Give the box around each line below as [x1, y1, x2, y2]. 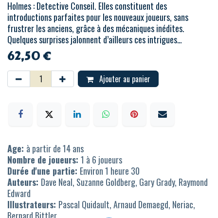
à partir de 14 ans [26, 142, 84, 155]
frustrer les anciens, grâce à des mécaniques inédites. [7, 22, 184, 35]
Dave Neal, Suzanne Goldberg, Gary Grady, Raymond [41, 175, 208, 188]
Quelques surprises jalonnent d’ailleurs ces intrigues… [7, 33, 182, 46]
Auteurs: [7, 175, 41, 188]
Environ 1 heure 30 [80, 164, 140, 177]
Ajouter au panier [97, 73, 150, 85]
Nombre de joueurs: [7, 153, 81, 166]
